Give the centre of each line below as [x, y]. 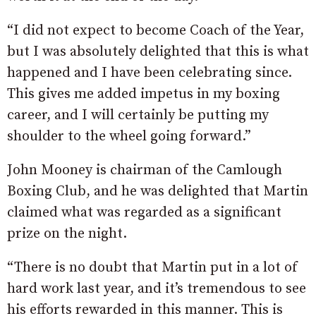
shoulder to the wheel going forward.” [129, 137]
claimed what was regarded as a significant [144, 213]
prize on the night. [67, 234]
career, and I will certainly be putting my [138, 116]
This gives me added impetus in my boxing [144, 95]
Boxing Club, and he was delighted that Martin [158, 192]
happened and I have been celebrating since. [150, 73]
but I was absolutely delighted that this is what [158, 52]
